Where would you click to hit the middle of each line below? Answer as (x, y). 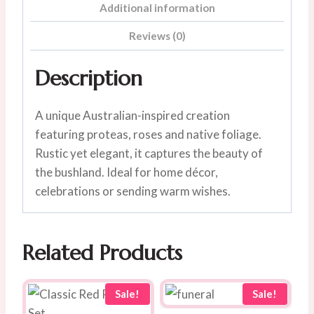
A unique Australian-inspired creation (132, 115)
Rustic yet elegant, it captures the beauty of (149, 153)
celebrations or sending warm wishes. (133, 191)
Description (89, 78)
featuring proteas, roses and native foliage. (148, 134)
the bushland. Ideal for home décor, (127, 172)
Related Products (102, 252)
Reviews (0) (157, 36)
